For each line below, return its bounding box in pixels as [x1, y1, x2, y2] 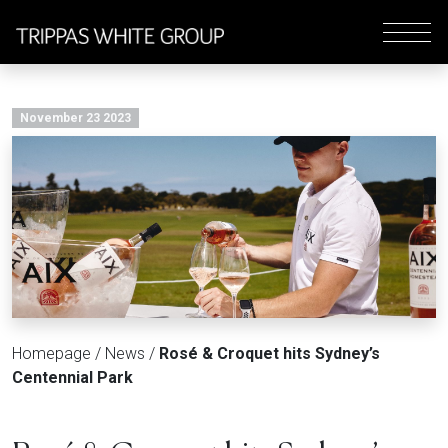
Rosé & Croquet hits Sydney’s [159, 343, 380, 363]
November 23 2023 [19, 111, 131, 125]
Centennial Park [12, 367, 133, 387]
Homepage [12, 343, 91, 363]
